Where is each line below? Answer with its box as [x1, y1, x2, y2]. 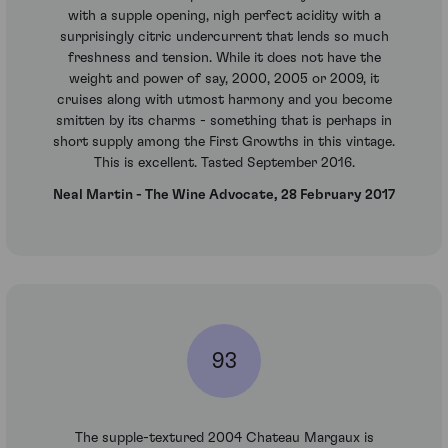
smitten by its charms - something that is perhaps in [56, 114, 392, 129]
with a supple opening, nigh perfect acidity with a [67, 9, 381, 24]
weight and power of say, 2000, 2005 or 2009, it [69, 72, 379, 87]
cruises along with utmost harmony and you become [56, 93, 392, 108]
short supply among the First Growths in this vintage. [53, 135, 395, 150]
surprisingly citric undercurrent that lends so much [59, 30, 389, 45]
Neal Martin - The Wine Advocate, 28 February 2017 [53, 187, 395, 202]
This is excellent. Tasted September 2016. [93, 156, 355, 171]
